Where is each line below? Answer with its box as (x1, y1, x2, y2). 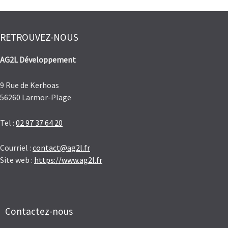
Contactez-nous (5, 205, 73, 217)
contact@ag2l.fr (33, 142, 90, 153)
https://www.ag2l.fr (34, 155, 102, 165)
